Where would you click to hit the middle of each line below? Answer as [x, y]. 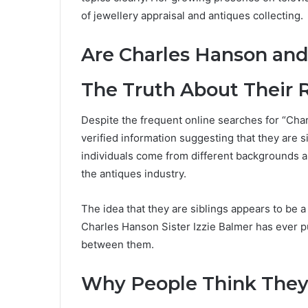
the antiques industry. [134, 174]
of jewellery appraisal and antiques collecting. [192, 16]
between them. [118, 245]
